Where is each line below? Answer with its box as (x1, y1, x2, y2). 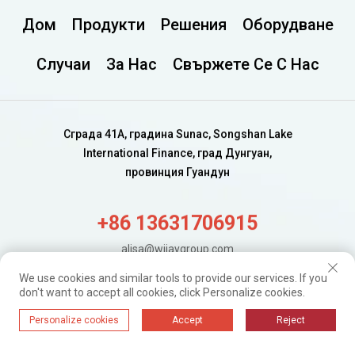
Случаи (36, 55, 90, 74)
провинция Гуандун (125, 166, 230, 178)
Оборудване (242, 15, 334, 34)
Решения (160, 15, 227, 34)
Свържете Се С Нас (172, 55, 319, 74)
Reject (276, 315, 305, 326)
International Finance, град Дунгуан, (83, 147, 272, 159)
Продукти (71, 15, 145, 34)
